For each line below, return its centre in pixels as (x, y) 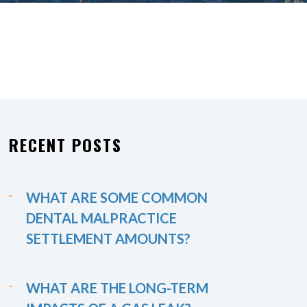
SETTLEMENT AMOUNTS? (108, 238)
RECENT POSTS (65, 145)
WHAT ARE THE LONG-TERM (117, 288)
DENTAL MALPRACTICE (101, 218)
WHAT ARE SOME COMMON (117, 197)
